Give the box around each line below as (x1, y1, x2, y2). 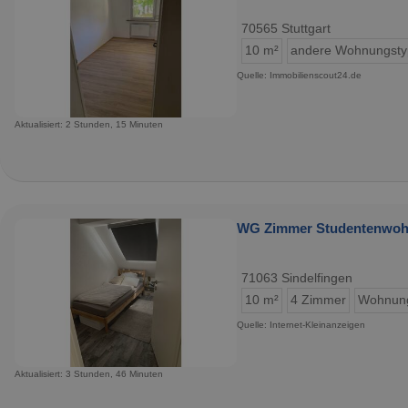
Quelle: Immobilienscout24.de (237, 70, 362, 80)
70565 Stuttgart (241, 22, 331, 36)
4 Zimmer (291, 292, 346, 307)
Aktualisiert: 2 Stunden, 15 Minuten (15, 118, 163, 129)
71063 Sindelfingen (241, 270, 352, 285)
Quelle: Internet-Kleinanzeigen (237, 319, 365, 330)
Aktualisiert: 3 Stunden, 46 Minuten (15, 368, 163, 379)
